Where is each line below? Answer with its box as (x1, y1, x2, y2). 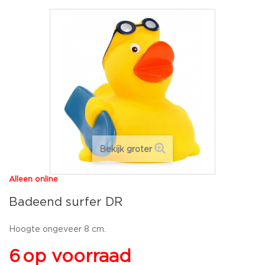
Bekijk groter (99, 146, 152, 153)
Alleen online (9, 176, 58, 183)
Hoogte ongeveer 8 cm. (9, 225, 106, 233)
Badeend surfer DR (9, 196, 122, 208)
